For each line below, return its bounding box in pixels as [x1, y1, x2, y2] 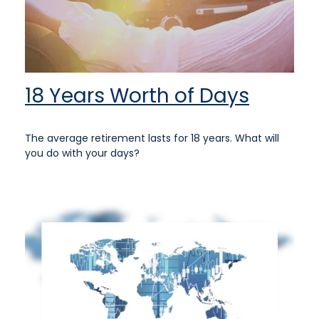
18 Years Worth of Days [25, 81, 249, 110]
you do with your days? [25, 145, 140, 160]
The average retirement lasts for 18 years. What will [25, 130, 279, 145]
